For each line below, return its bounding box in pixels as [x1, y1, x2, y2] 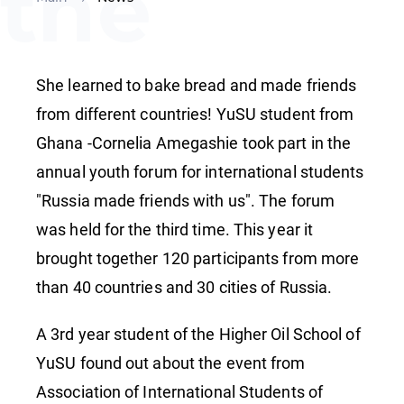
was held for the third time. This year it [36, 220, 314, 239]
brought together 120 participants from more [36, 249, 360, 268]
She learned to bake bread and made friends [36, 76, 357, 95]
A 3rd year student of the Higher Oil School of [36, 325, 361, 344]
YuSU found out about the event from [36, 353, 306, 372]
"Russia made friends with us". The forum [36, 191, 335, 210]
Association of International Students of [36, 382, 324, 401]
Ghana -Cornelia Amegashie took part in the [36, 133, 352, 152]
